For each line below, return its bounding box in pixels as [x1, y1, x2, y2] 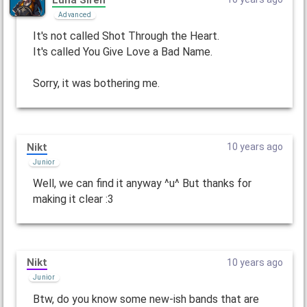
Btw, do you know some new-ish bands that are [32, 292, 259, 306]
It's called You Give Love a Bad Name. [32, 45, 212, 59]
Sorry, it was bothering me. [32, 77, 160, 90]
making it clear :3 [32, 192, 114, 206]
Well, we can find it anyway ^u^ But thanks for [32, 176, 251, 190]
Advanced [58, 10, 91, 19]
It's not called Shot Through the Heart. [32, 29, 219, 43]
